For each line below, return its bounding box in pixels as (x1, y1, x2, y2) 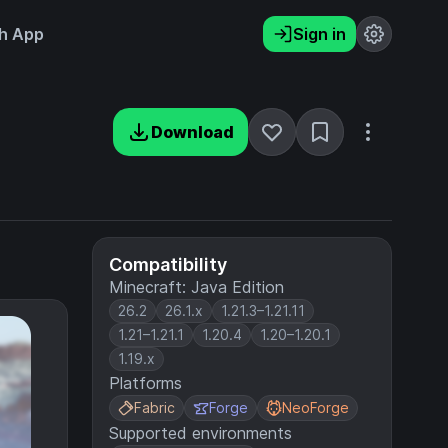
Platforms (109, 373, 182, 393)
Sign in (293, 24, 346, 44)
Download (151, 122, 234, 142)
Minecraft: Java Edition (109, 277, 284, 297)
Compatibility (109, 254, 227, 275)
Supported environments (109, 423, 292, 443)
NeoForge (282, 399, 349, 416)
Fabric (134, 399, 175, 416)
